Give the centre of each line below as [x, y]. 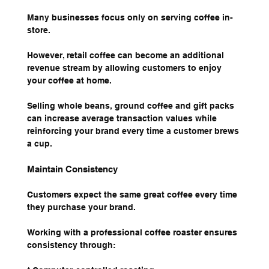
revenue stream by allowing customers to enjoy [125, 68]
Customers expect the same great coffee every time [133, 195]
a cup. [39, 144]
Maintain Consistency [72, 169]
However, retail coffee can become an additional [126, 56]
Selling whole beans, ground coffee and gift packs [131, 106]
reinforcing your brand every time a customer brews [134, 131]
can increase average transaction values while [123, 119]
